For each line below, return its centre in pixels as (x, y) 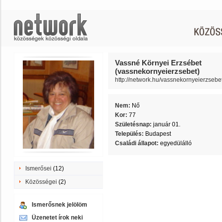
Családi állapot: (138, 143)
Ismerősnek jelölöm (59, 205)
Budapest (158, 134)
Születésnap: (134, 124)
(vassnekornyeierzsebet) (157, 71)
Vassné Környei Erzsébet (158, 63)
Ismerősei (38, 168)
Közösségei (41, 182)
